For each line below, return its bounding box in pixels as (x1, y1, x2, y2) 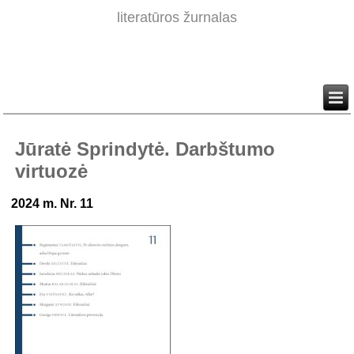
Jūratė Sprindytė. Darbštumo (15, 138, 276, 160)
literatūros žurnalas (117, 9, 237, 26)
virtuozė (15, 160, 88, 183)
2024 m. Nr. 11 (11, 197, 94, 211)
